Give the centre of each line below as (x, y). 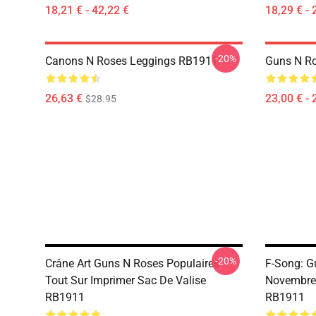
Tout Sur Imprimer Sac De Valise (126, 280)
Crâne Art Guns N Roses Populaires (132, 263)
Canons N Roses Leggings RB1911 (132, 61)
